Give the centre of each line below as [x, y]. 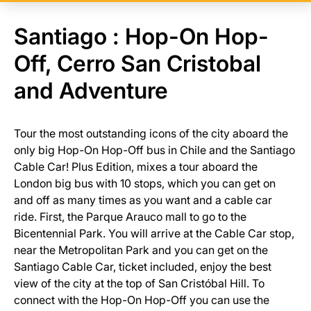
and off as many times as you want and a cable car [143, 200]
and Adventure [91, 91]
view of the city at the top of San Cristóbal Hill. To [139, 283]
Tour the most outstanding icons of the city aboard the [151, 133]
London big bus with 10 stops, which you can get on [145, 183]
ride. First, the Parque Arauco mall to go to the [130, 217]
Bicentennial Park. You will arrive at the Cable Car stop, [154, 233]
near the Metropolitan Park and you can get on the [141, 250]
